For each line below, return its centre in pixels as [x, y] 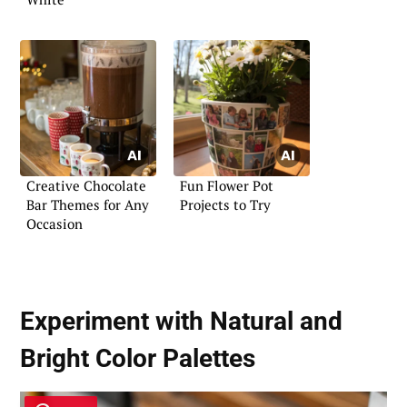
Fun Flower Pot [227, 186]
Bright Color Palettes [138, 359]
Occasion [55, 224]
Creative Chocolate [86, 186]
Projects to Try [225, 205]
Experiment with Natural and [181, 322]
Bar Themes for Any [88, 205]
